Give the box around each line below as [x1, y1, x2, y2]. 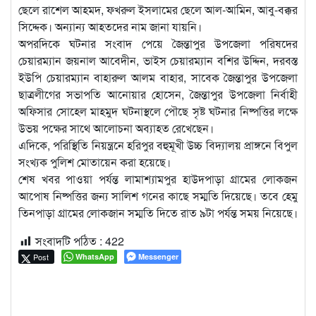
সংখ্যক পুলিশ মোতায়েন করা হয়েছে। [18, 154, 171, 171]
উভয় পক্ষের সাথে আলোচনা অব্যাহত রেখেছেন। [18, 120, 214, 137]
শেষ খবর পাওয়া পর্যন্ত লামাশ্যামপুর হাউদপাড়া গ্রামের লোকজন [18, 171, 298, 188]
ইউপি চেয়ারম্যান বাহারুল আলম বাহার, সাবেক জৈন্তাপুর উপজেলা [18, 69, 298, 86]
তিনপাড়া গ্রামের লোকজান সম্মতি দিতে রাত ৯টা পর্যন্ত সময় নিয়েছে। [18, 205, 298, 221]
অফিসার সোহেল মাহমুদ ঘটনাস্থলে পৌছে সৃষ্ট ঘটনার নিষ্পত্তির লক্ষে [18, 103, 298, 120]
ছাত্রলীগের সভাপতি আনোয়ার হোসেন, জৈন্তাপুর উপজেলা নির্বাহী [18, 86, 298, 103]
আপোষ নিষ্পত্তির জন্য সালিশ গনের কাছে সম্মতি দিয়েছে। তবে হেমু [18, 188, 298, 205]
